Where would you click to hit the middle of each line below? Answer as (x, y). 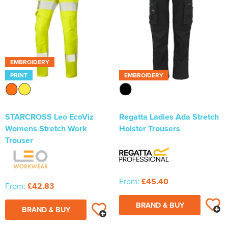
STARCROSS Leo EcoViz (49, 117)
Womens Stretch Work (46, 129)
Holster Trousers (150, 129)
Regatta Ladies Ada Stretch (169, 117)
